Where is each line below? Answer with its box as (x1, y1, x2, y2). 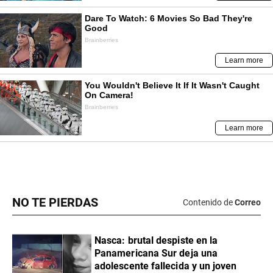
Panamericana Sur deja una (94, 247, 218, 259)
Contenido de (183, 197, 233, 208)
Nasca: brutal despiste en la (94, 234, 218, 246)
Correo (235, 197, 261, 208)
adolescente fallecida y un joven (94, 260, 237, 272)
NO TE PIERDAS (12, 195, 98, 210)
